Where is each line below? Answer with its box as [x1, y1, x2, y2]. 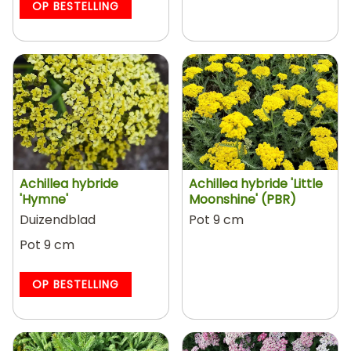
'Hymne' [20, 190, 68, 208]
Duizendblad [20, 211, 96, 229]
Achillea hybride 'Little [189, 175, 323, 193]
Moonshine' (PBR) [189, 190, 296, 208]
